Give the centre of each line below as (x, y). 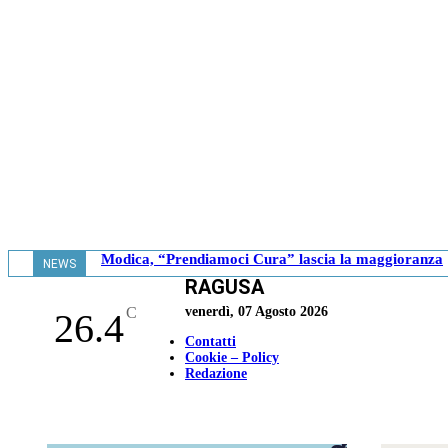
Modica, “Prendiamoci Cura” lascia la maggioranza (272, 259)
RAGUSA (224, 287)
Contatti (210, 341)
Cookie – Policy (232, 357)
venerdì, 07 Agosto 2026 (256, 311)
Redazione (216, 373)
